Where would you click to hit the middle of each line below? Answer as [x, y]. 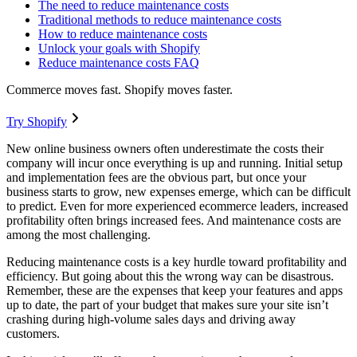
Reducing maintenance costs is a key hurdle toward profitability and [177, 262]
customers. [35, 334]
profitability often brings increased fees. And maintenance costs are [174, 221]
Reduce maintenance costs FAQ [119, 63]
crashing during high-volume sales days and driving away [151, 320]
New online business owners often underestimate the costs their [165, 149]
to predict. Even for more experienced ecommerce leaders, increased [177, 206]
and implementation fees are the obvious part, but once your [156, 178]
